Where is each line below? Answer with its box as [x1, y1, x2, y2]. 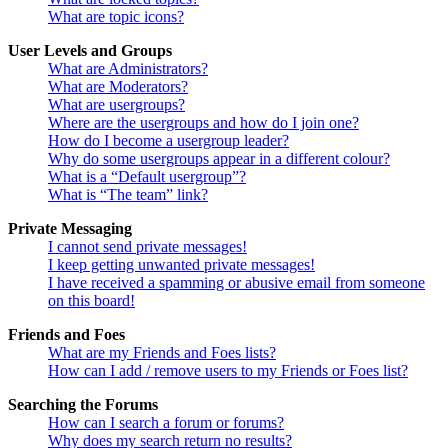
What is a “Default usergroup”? [48, 168, 246, 186]
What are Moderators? [48, 78, 188, 96]
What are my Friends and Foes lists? [48, 344, 276, 362]
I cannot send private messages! [48, 238, 247, 256]
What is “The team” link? [48, 186, 208, 204]
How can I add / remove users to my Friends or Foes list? [48, 362, 408, 380]
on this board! [48, 292, 135, 310]
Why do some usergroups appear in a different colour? [48, 150, 390, 168]
